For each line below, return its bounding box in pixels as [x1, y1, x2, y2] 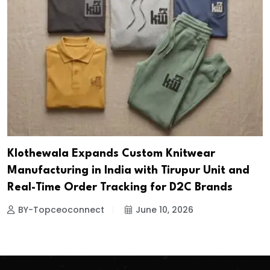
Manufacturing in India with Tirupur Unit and [7, 165, 250, 176]
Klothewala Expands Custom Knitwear [7, 148, 215, 159]
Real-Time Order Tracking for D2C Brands [7, 181, 233, 193]
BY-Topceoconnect [18, 203, 104, 216]
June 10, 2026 [136, 203, 193, 216]
